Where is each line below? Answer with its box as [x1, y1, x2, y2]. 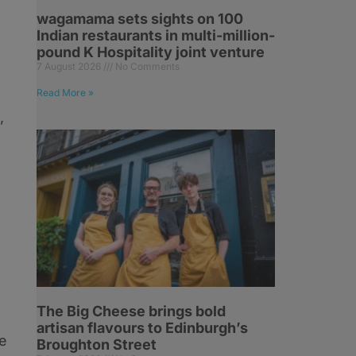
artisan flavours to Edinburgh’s [37, 319, 248, 336]
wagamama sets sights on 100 [37, 10, 243, 27]
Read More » [37, 87, 94, 99]
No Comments [113, 60, 180, 72]
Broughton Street [37, 336, 157, 353]
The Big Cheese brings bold [37, 303, 226, 319]
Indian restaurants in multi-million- [37, 27, 275, 44]
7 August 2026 [37, 60, 103, 72]
